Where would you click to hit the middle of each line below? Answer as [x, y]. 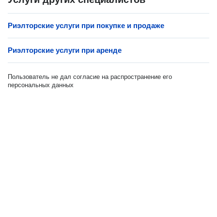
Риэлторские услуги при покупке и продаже [86, 25]
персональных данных [41, 85]
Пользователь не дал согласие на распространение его [90, 77]
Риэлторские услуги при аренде [65, 50]
